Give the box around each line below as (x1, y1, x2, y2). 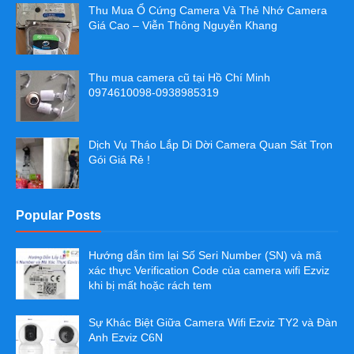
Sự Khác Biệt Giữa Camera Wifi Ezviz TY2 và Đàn (88, 316, 337, 329)
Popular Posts (16, 209, 101, 222)
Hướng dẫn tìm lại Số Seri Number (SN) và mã (88, 249, 322, 262)
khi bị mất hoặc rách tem (88, 279, 212, 292)
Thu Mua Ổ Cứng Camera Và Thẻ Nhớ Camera (88, 4, 327, 17)
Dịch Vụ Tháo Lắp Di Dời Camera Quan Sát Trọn (88, 138, 333, 151)
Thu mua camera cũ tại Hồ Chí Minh (88, 71, 270, 84)
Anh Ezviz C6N (88, 331, 163, 344)
